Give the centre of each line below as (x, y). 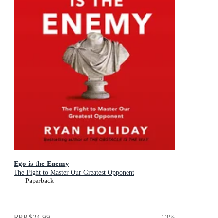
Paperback (39, 181)
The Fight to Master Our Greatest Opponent (74, 172)
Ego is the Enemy (41, 163)
